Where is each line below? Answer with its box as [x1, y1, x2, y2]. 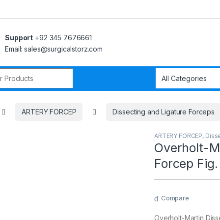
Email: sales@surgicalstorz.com [5, 44, 103, 53]
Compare [161, 194, 189, 202]
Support [5, 33, 33, 42]
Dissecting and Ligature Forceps [112, 108, 215, 116]
